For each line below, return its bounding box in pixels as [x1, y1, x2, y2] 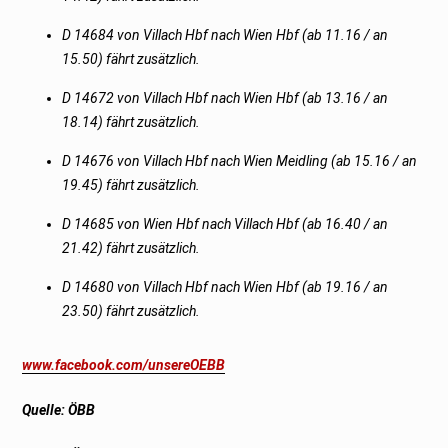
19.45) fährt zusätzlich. [62, 176, 201, 193]
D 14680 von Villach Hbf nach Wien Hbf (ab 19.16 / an [62, 278, 389, 295]
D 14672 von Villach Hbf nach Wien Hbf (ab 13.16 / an [62, 89, 389, 106]
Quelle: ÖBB [22, 401, 96, 418]
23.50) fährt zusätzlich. [62, 302, 201, 319]
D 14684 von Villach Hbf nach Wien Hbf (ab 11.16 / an [62, 26, 389, 43]
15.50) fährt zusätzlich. [62, 50, 201, 67]
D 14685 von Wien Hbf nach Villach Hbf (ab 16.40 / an [62, 215, 389, 232]
